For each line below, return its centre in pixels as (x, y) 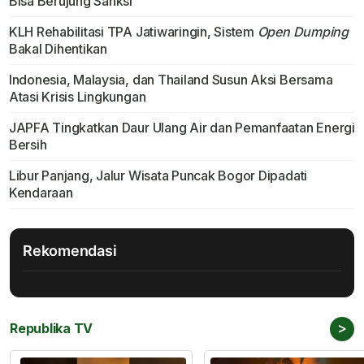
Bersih (28, 145)
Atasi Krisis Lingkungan (77, 97)
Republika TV (52, 329)
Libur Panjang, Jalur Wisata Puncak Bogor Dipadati (158, 176)
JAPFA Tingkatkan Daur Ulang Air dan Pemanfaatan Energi (182, 128)
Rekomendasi (70, 251)
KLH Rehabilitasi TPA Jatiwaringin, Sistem (133, 32)
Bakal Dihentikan (58, 49)
